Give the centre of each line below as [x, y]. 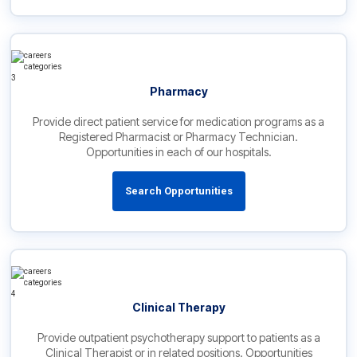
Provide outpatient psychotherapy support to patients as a [178, 338]
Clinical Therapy [178, 308]
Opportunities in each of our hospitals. [178, 152]
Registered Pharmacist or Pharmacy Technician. [178, 137]
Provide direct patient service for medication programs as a [178, 122]
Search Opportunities [178, 191]
